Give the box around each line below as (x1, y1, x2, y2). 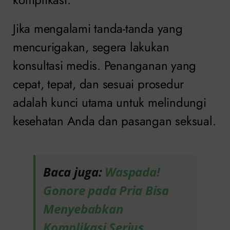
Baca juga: (43, 163, 105, 181)
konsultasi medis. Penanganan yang (13, 56, 197, 75)
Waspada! (105, 163, 160, 181)
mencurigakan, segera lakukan (13, 38, 169, 56)
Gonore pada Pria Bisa (43, 182, 169, 199)
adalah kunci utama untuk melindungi (13, 93, 206, 112)
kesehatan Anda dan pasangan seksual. (13, 112, 216, 130)
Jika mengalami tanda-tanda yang (13, 20, 183, 38)
